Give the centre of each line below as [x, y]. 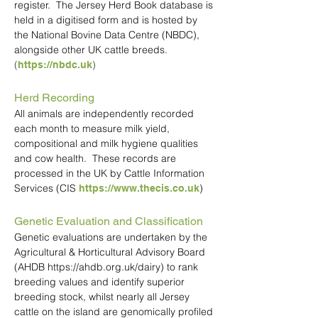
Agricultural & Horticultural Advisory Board [110, 252]
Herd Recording [54, 98]
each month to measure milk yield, [92, 128]
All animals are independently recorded [104, 114]
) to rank [179, 267]
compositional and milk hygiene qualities [106, 143]
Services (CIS [45, 188]
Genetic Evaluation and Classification [109, 221]
